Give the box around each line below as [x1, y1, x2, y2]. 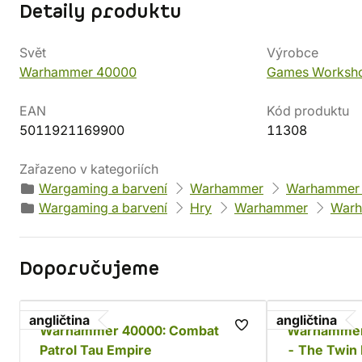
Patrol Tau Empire [40, 342, 152, 358]
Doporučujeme [19, 256, 159, 282]
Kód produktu [267, 103, 349, 119]
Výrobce [267, 44, 318, 61]
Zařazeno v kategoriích [19, 161, 158, 177]
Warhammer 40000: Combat [40, 322, 219, 339]
